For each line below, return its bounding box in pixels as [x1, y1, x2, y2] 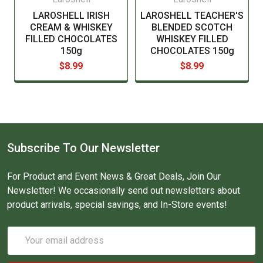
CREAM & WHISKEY [29, 21, 113, 33]
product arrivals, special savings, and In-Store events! [7, 198, 227, 210]
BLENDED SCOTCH [151, 21, 232, 33]
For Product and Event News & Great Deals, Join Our [7, 170, 221, 182]
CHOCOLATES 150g [150, 45, 234, 56]
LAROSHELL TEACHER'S [140, 9, 244, 21]
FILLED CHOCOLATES [25, 33, 117, 45]
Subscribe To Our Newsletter [7, 140, 160, 155]
